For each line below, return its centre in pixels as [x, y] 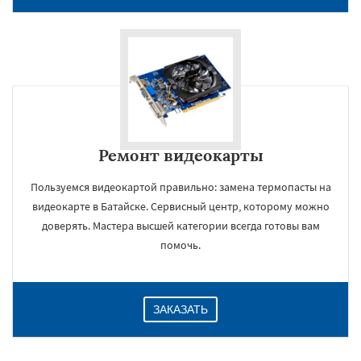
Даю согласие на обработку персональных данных [183, 350]
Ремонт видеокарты [180, 155]
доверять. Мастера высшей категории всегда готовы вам [180, 226]
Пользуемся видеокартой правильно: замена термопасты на [180, 187]
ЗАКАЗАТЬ [180, 309]
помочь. [180, 245]
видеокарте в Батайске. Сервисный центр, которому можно [180, 206]
